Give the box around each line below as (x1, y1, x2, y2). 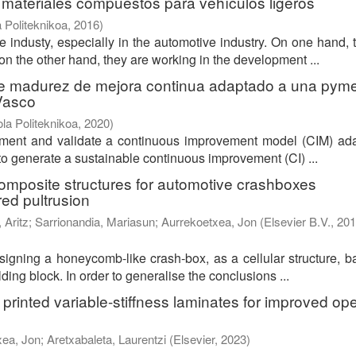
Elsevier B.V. (264, 213, 331, 230)
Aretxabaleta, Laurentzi (47, 331, 166, 348)
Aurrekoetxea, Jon (161, 213, 257, 230)
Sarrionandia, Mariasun (35, 213, 155, 230)
